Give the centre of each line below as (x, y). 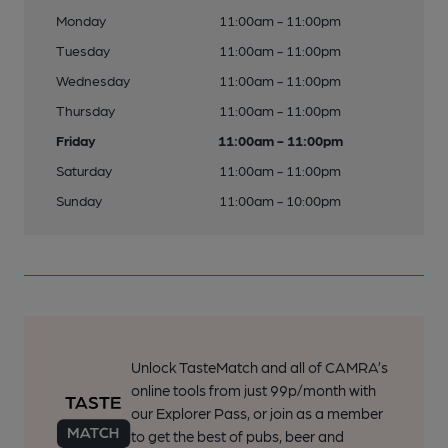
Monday (81, 20)
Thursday (85, 110)
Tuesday (83, 50)
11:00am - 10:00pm (280, 200)
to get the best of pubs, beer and (237, 436)
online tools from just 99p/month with (253, 390)
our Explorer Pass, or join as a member (256, 413)
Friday (76, 140)
